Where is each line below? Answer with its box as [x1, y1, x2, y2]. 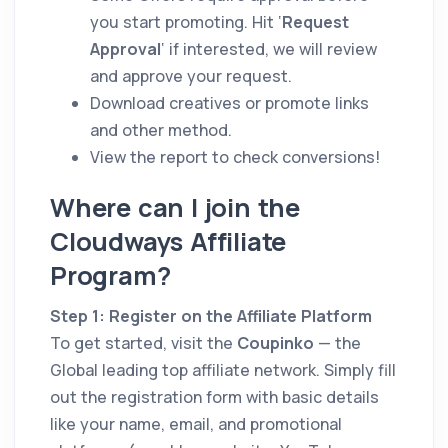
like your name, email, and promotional [50, 413, 342, 436]
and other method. [90, 119, 232, 142]
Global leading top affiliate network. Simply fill [50, 359, 396, 382]
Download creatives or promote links [90, 92, 369, 115]
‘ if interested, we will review [161, 38, 377, 61]
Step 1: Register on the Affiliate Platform [50, 305, 372, 328]
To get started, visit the [50, 332, 237, 355]
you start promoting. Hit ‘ [90, 11, 282, 34]
